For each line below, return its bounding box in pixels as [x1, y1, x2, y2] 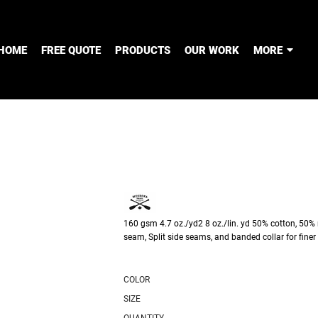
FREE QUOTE [41, 43, 101, 57]
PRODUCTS [115, 43, 170, 57]
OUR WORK [185, 43, 239, 57]
